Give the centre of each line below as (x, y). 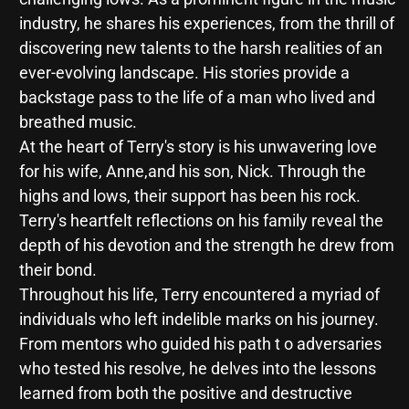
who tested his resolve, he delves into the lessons (197, 369)
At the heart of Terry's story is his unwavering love (198, 147)
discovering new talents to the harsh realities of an (200, 48)
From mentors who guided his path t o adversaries (200, 344)
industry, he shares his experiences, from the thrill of (206, 24)
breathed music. (78, 122)
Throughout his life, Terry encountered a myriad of (199, 295)
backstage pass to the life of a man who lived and (197, 98)
